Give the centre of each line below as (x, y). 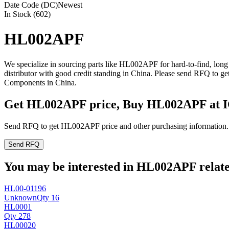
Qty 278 (17, 216)
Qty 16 (48, 197)
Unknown (20, 197)
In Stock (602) (27, 14)
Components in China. (40, 82)
